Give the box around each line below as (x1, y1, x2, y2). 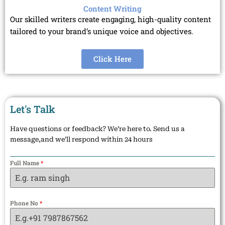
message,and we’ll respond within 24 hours (10, 135, 153, 143)
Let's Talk (10, 102, 55, 116)
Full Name (10, 158, 41, 167)
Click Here (93, 53, 132, 64)
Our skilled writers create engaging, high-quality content (10, 14, 211, 24)
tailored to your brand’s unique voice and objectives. (10, 26, 193, 36)
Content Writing (83, 3, 142, 14)
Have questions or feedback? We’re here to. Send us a (10, 125, 185, 133)
